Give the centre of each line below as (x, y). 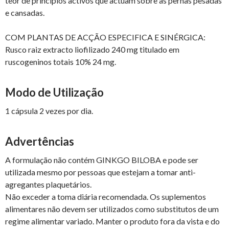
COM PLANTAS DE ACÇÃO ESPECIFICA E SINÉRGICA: (105, 37)
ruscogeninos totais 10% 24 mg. (61, 61)
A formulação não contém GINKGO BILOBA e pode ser (102, 159)
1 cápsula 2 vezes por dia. (49, 110)
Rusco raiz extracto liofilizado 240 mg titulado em (92, 49)
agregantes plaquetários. (48, 184)
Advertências (40, 141)
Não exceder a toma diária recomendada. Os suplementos (106, 196)
